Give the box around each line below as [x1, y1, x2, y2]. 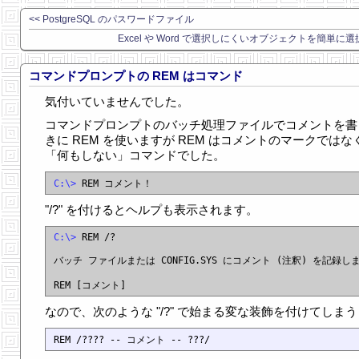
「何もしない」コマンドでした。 [45, 148, 225, 162]
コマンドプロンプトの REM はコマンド [29, 69, 243, 83]
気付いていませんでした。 [45, 95, 189, 108]
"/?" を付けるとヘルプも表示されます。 [45, 203, 258, 216]
